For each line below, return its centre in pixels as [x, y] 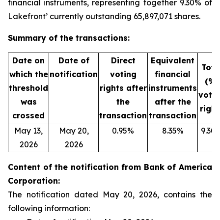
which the [28, 74]
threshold [28, 88]
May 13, [28, 131]
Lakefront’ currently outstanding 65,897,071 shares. [104, 16]
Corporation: [34, 181]
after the [173, 102]
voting [123, 74]
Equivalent [173, 60]
